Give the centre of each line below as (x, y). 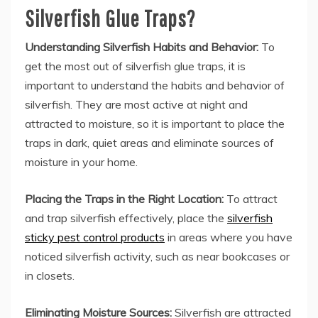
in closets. (50, 275)
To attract (252, 199)
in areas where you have (229, 237)
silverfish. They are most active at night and (136, 104)
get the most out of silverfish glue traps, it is (135, 66)
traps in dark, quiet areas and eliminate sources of (149, 143)
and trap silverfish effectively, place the (126, 218)
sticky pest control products (95, 237)
